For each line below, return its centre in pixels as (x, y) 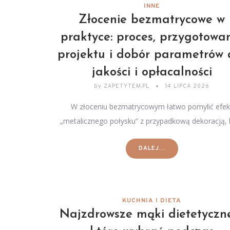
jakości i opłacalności (152, 72)
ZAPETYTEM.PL (127, 86)
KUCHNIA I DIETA (152, 201)
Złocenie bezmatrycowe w (152, 20)
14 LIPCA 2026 (187, 86)
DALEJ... (152, 148)
